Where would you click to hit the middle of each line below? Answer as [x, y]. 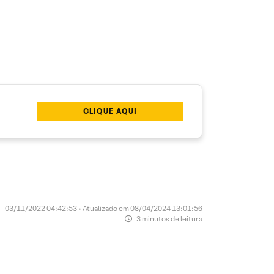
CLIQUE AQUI [110, 111]
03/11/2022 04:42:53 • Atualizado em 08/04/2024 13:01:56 [104, 209]
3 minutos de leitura [169, 219]
